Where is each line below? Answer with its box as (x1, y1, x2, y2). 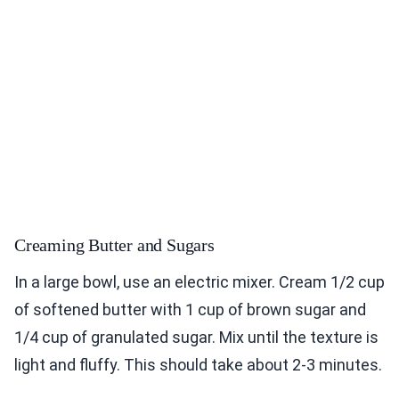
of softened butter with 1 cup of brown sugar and (14, 299, 366, 319)
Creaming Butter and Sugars (14, 234, 215, 255)
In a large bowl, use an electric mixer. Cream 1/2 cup (14, 272, 385, 291)
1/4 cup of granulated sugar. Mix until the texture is (14, 327, 379, 346)
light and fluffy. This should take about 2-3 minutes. (14, 354, 382, 374)
